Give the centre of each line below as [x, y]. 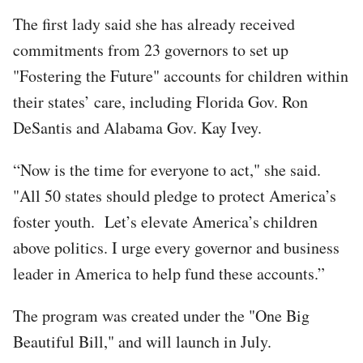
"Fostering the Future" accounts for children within [181, 75]
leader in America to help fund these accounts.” [169, 273]
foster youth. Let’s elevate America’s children [165, 221]
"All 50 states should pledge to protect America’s [175, 195]
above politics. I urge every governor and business [176, 247]
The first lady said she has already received [154, 23]
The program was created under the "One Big [161, 315]
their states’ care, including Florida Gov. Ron [160, 101]
